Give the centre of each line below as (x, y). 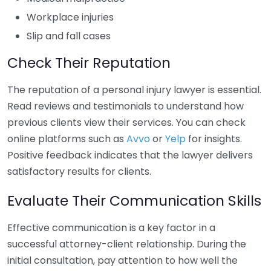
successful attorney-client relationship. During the (127, 244)
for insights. (214, 139)
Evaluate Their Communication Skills (134, 201)
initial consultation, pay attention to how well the (122, 260)
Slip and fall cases (69, 36)
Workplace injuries (70, 17)
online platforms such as (67, 139)
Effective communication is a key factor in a (111, 228)
